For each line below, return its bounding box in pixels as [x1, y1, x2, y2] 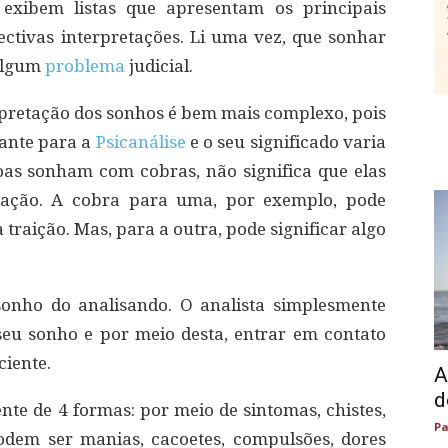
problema [45, 56, 125, 76]
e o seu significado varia [185, 132, 387, 152]
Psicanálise [95, 132, 186, 152]
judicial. [125, 56, 193, 76]
